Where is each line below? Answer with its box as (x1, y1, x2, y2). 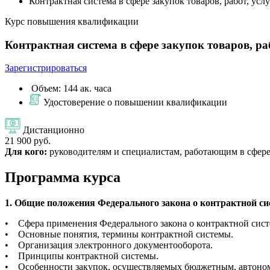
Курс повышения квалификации (5, 16, 139, 27)
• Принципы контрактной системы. (5, 251, 159, 262)
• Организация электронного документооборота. (5, 240, 213, 251)
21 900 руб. (5, 136, 51, 146)
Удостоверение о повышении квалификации (43, 97, 227, 108)
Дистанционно (23, 125, 84, 136)
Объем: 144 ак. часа (31, 83, 111, 94)
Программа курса (5, 169, 121, 186)
